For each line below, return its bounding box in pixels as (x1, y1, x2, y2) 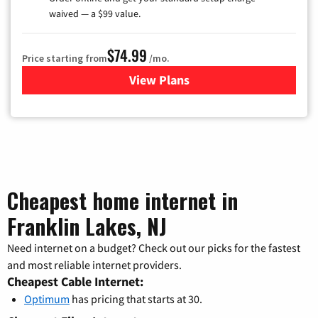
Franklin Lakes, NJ (7, 210, 167, 243)
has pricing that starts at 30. (70, 292, 202, 307)
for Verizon (158, 72, 220, 89)
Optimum (24, 292, 70, 307)
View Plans (128, 72, 190, 89)
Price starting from (22, 52, 107, 65)
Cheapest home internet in (7, 185, 238, 217)
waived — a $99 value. (49, 7, 141, 21)
